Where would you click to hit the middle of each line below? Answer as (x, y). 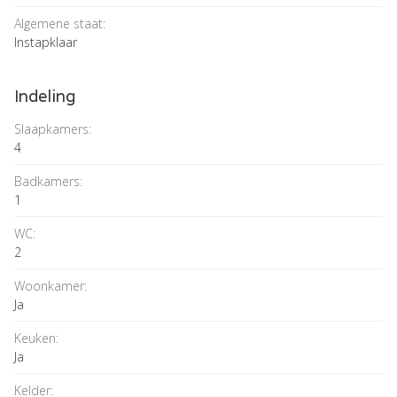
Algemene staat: (60, 24)
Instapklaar (46, 43)
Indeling (45, 96)
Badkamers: (48, 182)
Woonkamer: (51, 286)
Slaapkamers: (53, 129)
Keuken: (36, 339)
